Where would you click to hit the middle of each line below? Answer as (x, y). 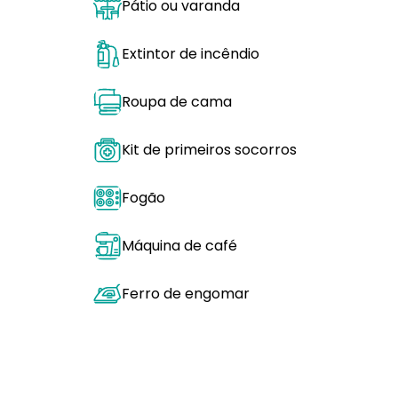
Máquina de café (179, 246)
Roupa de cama (177, 102)
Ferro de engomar (186, 294)
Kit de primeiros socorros (209, 150)
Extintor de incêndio (191, 54)
